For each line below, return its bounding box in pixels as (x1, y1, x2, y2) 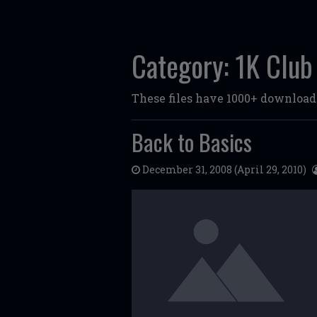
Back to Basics (132, 125, 252, 158)
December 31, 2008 (142, 163, 232, 176)
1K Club (235, 45, 313, 87)
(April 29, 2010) (232, 163, 306, 176)
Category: (132, 45, 235, 87)
